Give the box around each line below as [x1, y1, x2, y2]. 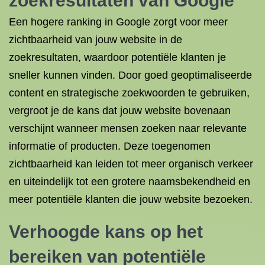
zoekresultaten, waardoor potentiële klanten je [9, 51, 226, 63]
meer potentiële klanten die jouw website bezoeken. [9, 193, 253, 205]
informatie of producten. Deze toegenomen [9, 140, 211, 152]
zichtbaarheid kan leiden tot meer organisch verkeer [9, 158, 253, 170]
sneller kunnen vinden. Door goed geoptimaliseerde [9, 69, 252, 81]
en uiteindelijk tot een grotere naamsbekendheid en [9, 176, 250, 188]
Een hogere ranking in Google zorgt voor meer [9, 16, 228, 28]
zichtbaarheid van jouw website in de [9, 34, 182, 46]
